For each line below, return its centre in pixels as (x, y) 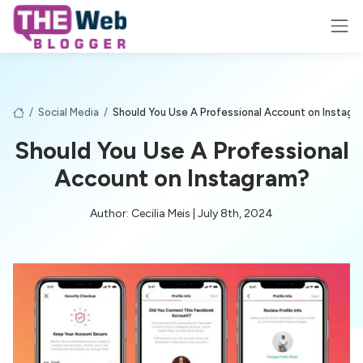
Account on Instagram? (181, 177)
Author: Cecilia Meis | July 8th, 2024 (181, 213)
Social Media (68, 112)
